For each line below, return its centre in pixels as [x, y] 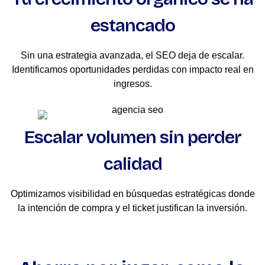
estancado [132, 25]
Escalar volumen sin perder [132, 137]
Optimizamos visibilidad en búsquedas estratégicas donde [132, 193]
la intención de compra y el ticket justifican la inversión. [132, 208]
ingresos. [132, 83]
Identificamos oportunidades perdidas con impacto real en [132, 69]
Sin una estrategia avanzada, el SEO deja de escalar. [132, 55]
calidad [132, 164]
